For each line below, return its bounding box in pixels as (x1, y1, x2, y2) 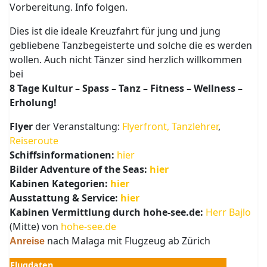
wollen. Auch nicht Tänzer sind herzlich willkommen (10, 53, 243, 66)
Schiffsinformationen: (10, 148, 117, 162)
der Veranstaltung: (33, 120, 123, 133)
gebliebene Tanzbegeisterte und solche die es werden (10, 39, 253, 52)
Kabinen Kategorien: (10, 177, 111, 190)
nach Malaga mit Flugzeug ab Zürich (45, 234, 211, 247)
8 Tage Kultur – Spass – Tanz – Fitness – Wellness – (10, 82, 243, 95)
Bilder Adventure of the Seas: (10, 163, 150, 176)
